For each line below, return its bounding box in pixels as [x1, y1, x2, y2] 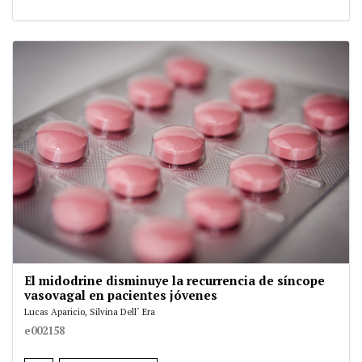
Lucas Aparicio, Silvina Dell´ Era [24, 305, 155, 318]
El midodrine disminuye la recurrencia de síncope [24, 272, 325, 289]
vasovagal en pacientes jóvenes [24, 287, 217, 304]
